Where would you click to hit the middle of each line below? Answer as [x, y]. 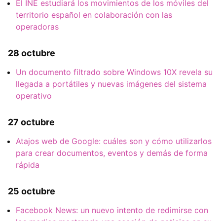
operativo [34, 95]
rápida [28, 165]
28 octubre [32, 53]
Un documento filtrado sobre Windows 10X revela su [114, 72]
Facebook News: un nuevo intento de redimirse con [112, 210]
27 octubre [31, 122]
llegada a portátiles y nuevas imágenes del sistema [111, 84]
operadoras [37, 26]
